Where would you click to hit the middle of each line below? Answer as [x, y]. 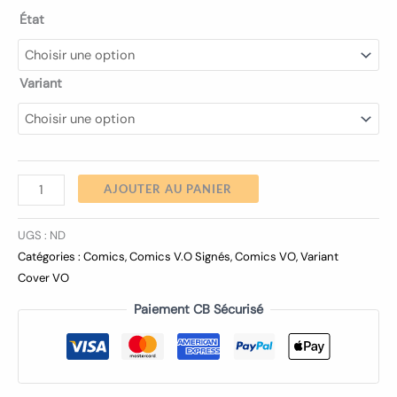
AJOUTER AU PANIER [168, 188]
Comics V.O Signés [180, 256]
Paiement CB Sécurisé [198, 310]
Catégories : [51, 256]
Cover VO [43, 277]
